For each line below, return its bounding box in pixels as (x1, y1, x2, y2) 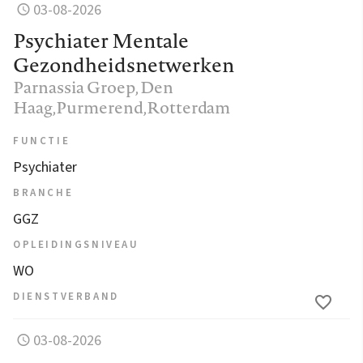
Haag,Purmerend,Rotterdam (13, 96, 230, 120)
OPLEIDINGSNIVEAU (13, 237, 139, 253)
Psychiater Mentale (13, 27, 189, 55)
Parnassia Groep (13, 75, 135, 100)
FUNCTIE (13, 134, 70, 149)
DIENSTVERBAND (13, 289, 119, 305)
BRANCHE (13, 186, 74, 201)
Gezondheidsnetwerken (13, 51, 234, 79)
